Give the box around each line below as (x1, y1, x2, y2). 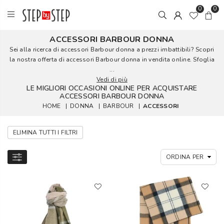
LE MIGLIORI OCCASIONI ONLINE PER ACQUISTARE (26, 83, 197, 93)
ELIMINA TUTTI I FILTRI (13, 128, 78, 136)
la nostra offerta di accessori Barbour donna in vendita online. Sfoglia (9, 55, 215, 63)
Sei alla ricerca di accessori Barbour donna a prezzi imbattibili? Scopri (9, 45, 214, 53)
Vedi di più (96, 75, 127, 83)
